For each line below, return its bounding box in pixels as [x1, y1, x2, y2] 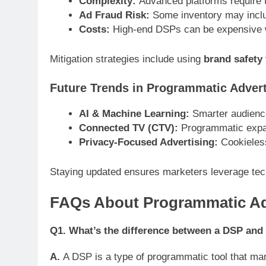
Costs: [78, 24, 110, 36]
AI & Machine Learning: [78, 108, 189, 119]
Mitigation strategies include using [50, 53, 204, 65]
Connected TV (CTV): [78, 122, 178, 134]
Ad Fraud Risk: [78, 9, 150, 21]
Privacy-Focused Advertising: [78, 137, 218, 148]
